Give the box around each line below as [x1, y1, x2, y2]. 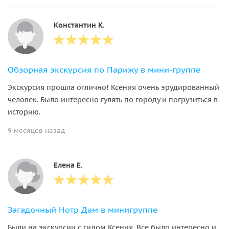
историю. [8, 107, 40, 117]
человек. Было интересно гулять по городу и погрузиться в [8, 95, 218, 104]
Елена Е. [54, 160, 83, 170]
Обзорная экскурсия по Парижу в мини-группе [8, 64, 201, 75]
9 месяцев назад [8, 126, 65, 135]
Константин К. [54, 20, 105, 30]
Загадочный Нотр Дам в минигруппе [8, 204, 158, 215]
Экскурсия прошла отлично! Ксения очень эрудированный [8, 82, 219, 92]
